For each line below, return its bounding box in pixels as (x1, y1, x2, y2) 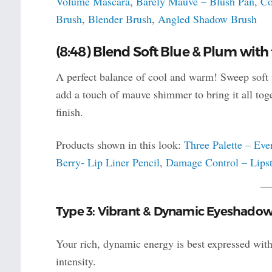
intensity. (55, 254, 96, 269)
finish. (55, 104, 83, 119)
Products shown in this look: (55, 137, 184, 152)
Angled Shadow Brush (157, 11, 257, 26)
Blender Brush (87, 11, 152, 26)
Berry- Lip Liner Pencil (55, 154, 160, 169)
